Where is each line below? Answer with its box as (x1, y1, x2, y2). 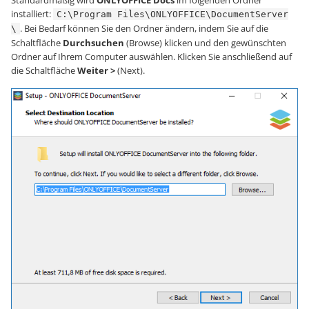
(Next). (115, 63, 145, 77)
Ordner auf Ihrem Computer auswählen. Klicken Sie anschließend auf (11, 50, 292, 63)
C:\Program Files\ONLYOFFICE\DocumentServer (57, 8, 288, 19)
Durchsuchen (63, 36, 124, 49)
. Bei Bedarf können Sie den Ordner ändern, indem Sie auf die (20, 21, 268, 34)
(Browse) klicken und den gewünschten (124, 36, 286, 49)
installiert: (11, 7, 53, 20)
